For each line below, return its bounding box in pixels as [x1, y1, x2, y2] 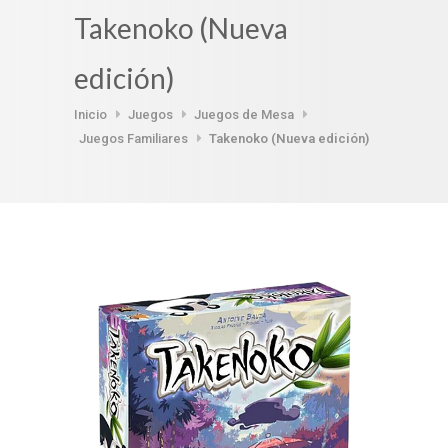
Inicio [74, 107, 107, 122]
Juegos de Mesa [194, 107, 294, 122]
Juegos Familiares [79, 131, 188, 146]
